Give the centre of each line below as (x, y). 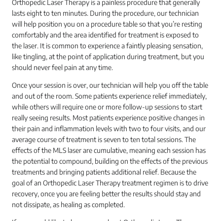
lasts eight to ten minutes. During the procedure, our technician (105, 13)
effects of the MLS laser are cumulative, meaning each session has (109, 150)
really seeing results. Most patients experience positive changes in (108, 118)
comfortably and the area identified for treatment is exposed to (105, 35)
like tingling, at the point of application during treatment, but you (108, 56)
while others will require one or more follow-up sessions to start (107, 107)
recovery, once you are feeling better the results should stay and (106, 194)
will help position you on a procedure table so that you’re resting (107, 24)
